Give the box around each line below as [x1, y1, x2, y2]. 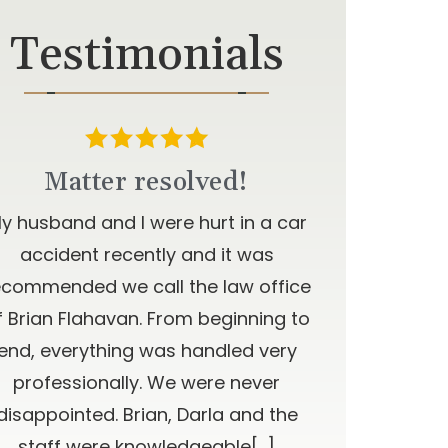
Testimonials [9, 26, 284, 85]
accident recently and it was [19, 242, 274, 268]
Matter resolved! [44, 166, 249, 200]
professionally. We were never [13, 370, 280, 396]
